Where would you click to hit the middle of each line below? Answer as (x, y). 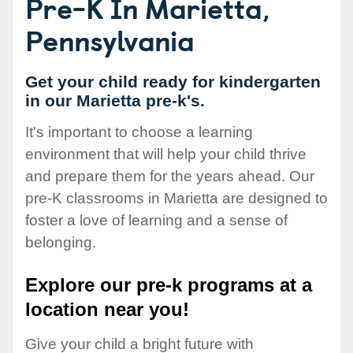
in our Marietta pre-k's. (115, 100)
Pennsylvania (110, 39)
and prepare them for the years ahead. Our (170, 176)
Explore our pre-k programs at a (169, 285)
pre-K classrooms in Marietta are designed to (176, 199)
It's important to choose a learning (139, 132)
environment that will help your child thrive (166, 154)
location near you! (107, 310)
